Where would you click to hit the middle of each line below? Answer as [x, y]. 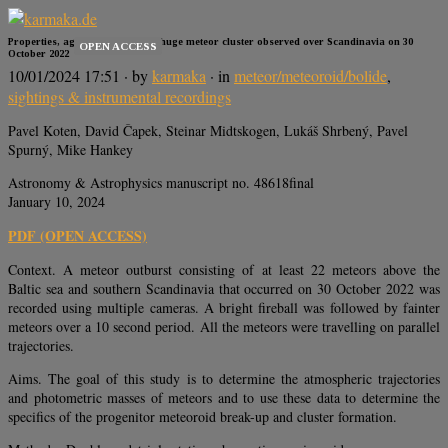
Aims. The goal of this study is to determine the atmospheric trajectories [224, 379]
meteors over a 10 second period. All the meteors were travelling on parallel [224, 327]
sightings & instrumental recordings [119, 97]
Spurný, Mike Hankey [70, 150]
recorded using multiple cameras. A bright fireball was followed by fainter [224, 308]
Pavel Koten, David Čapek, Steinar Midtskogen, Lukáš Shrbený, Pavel [208, 131]
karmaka [179, 76]
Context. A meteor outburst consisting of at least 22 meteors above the [224, 270]
